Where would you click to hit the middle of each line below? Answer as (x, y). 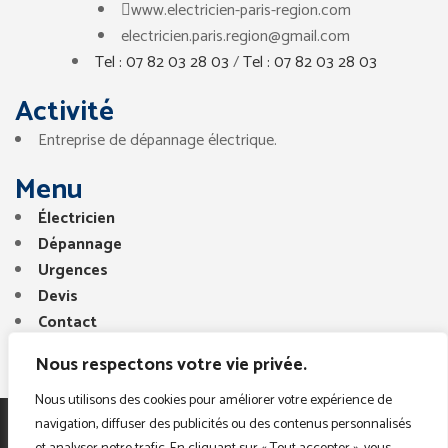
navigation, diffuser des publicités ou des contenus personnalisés (223, 424)
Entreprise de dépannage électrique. (157, 140)
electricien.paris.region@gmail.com (235, 36)
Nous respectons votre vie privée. (171, 365)
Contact (67, 322)
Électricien (76, 218)
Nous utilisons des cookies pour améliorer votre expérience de (213, 400)
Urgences (73, 270)
